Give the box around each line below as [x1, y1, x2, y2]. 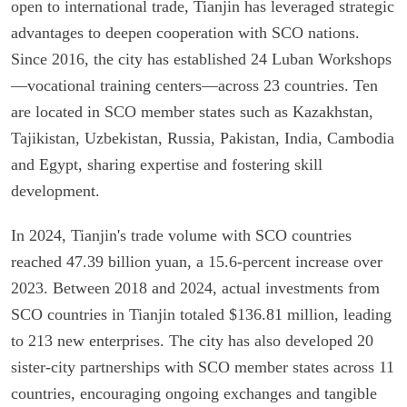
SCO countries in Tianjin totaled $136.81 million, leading [11, 304, 392, 323]
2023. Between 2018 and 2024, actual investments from [11, 278, 380, 297]
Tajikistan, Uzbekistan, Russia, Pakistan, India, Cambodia [11, 128, 394, 147]
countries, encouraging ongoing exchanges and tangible [11, 383, 377, 402]
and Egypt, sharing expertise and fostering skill [11, 154, 323, 174]
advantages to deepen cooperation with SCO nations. [11, 23, 360, 42]
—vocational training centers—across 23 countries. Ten [11, 75, 378, 94]
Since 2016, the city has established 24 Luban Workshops [11, 49, 392, 68]
